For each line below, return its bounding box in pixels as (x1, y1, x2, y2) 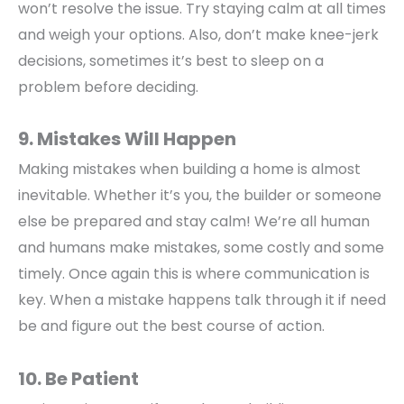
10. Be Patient (18, 366, 139, 392)
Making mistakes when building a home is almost (18, 159, 361, 180)
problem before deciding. (18, 76, 198, 97)
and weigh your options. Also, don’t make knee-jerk (18, 23, 379, 45)
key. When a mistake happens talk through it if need (18, 289, 386, 311)
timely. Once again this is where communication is (18, 263, 370, 285)
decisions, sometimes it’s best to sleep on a (18, 50, 324, 71)
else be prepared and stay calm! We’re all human (18, 211, 370, 233)
